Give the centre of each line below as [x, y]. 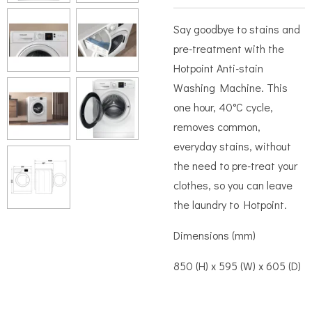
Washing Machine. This [231, 87]
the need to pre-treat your [235, 165]
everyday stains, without [232, 146]
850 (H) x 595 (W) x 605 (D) [237, 266]
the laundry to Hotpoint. [230, 204]
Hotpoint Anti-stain [218, 68]
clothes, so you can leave [233, 185]
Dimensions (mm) [214, 235]
